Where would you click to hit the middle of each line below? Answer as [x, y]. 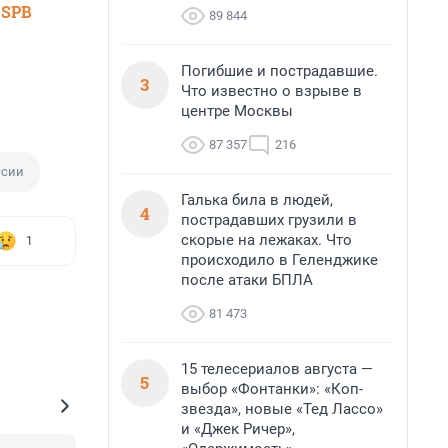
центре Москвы [237, 111]
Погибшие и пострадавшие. [279, 71]
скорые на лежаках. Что [266, 240]
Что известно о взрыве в [271, 91]
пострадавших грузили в [269, 220]
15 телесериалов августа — [277, 369]
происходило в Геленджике [279, 260]
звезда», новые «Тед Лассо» [282, 409]
